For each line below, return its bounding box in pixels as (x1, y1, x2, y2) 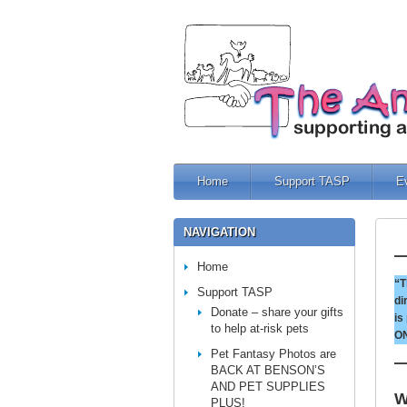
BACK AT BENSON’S (211, 363, 325, 377)
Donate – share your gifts (211, 305, 343, 319)
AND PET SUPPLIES (211, 380, 325, 393)
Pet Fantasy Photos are (211, 347, 336, 361)
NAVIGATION (184, 225, 255, 239)
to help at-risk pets (211, 322, 309, 335)
